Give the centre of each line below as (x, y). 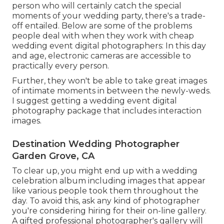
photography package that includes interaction (107, 110)
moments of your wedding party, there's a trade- (109, 15)
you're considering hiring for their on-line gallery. (109, 210)
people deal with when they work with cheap (103, 35)
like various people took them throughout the (105, 190)
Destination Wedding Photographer (96, 144)
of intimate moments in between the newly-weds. (111, 90)
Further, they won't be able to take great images (109, 80)
